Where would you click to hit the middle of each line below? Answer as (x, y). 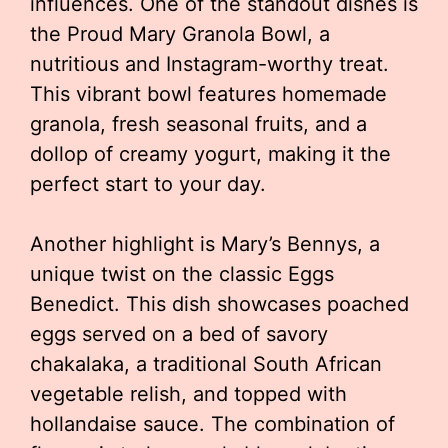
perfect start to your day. (148, 184)
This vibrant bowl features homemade (208, 94)
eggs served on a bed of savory (179, 334)
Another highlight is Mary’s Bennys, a (205, 244)
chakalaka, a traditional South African (206, 364)
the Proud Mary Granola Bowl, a (180, 34)
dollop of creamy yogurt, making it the (210, 154)
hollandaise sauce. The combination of (212, 424)
